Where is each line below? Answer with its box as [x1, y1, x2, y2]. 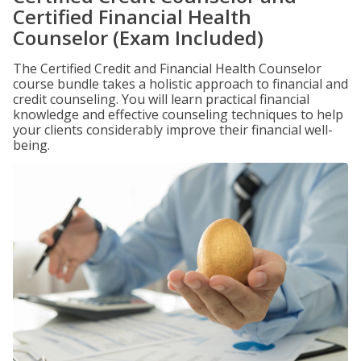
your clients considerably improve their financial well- [13, 121, 333, 139]
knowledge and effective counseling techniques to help [13, 106, 343, 123]
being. [13, 136, 50, 154]
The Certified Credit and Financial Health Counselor [13, 60, 322, 77]
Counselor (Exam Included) [13, 24, 263, 51]
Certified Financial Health [13, 3, 251, 30]
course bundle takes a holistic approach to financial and [13, 75, 348, 93]
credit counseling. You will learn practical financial [13, 90, 309, 108]
